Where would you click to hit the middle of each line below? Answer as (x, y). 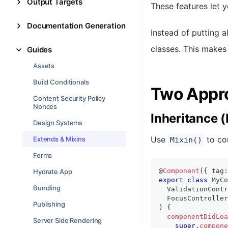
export (171, 180)
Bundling (47, 188)
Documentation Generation (76, 26)
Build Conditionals (61, 82)
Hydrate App (53, 172)
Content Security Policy (69, 98)
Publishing (49, 204)
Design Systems (58, 123)
